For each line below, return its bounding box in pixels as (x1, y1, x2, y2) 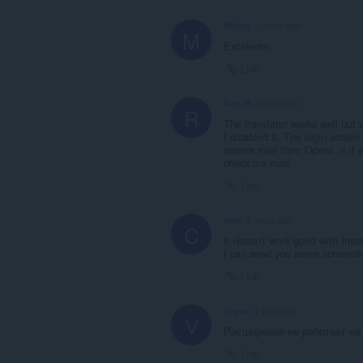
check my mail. (224, 155, 293, 171)
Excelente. (224, 38, 272, 54)
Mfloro (224, 19, 251, 32)
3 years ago (255, 19, 301, 32)
